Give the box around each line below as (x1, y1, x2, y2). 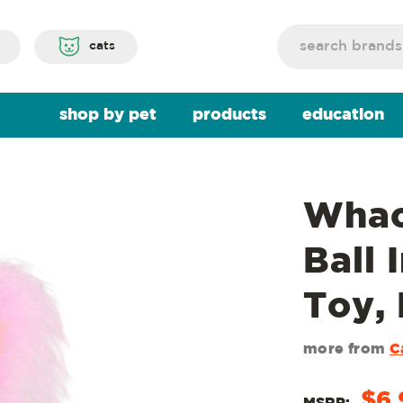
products (192, 108, 266, 122)
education (301, 108, 384, 122)
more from (303, 343, 390, 356)
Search (276, 27, 320, 39)
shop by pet (58, 108, 157, 122)
